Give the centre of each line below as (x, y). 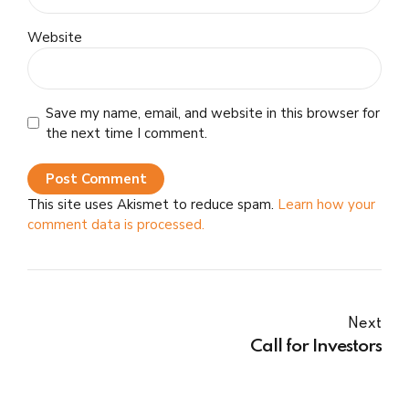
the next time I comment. (126, 133)
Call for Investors (316, 347)
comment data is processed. (116, 225)
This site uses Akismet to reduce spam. (152, 205)
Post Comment (96, 179)
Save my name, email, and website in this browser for (212, 113)
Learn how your (326, 205)
